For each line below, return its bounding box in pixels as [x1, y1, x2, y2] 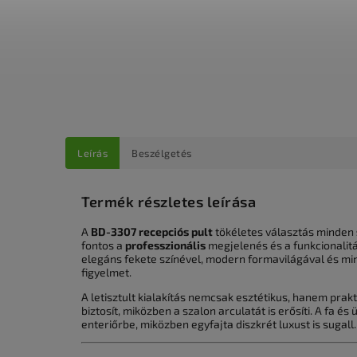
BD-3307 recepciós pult [91, 225, 213, 239]
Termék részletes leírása [81, 193, 256, 211]
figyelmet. [81, 265, 131, 280]
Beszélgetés [131, 147, 192, 159]
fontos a [81, 238, 125, 253]
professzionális [125, 238, 206, 253]
